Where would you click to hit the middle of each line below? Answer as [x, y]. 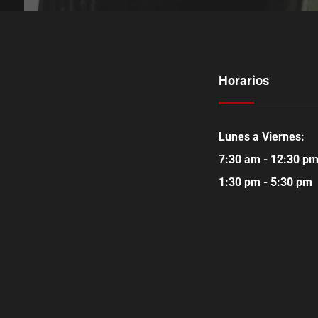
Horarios [244, 80]
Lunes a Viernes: [262, 136]
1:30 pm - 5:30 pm [266, 182]
